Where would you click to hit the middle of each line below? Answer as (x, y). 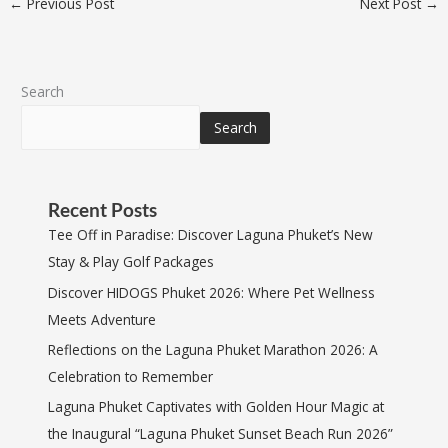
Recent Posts (103, 210)
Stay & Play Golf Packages (131, 262)
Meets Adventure (102, 319)
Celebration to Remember (131, 376)
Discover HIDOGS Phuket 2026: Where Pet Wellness (212, 292)
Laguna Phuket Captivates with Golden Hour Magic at (216, 407)
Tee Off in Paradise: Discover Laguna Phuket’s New (211, 235)
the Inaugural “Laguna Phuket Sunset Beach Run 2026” (221, 434)
